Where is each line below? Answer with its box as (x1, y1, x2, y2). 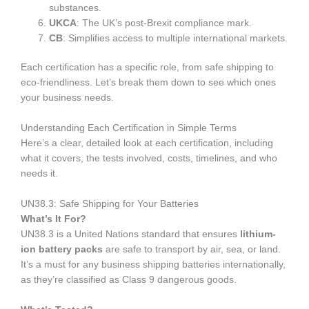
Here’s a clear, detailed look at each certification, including (21, 138, 273, 149)
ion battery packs (21, 244, 103, 255)
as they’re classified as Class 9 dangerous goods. (21, 275, 237, 286)
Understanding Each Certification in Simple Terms (21, 123, 237, 134)
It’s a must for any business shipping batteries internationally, (21, 259, 286, 270)
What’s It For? (21, 214, 86, 225)
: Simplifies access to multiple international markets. (63, 32, 288, 43)
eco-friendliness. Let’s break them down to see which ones (21, 77, 276, 88)
